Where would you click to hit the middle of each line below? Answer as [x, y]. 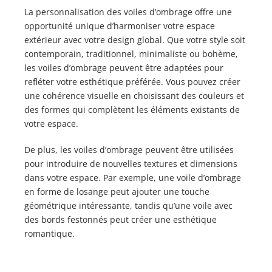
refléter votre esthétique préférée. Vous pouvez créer [132, 81]
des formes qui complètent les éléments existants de [132, 109]
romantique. [49, 233]
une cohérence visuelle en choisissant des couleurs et [134, 95]
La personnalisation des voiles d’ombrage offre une [128, 12]
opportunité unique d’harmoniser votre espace [120, 25]
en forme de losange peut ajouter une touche [117, 191]
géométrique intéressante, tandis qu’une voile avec [128, 205]
